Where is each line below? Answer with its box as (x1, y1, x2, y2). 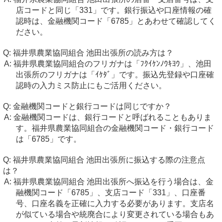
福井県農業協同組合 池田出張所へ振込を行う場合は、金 (13, 177, 214, 186)
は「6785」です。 (15, 135, 81, 143)
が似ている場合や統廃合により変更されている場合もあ (15, 210, 214, 219)
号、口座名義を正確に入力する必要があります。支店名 (15, 199, 214, 208)
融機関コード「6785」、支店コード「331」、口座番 (15, 188, 206, 197)
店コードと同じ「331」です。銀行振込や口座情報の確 (15, 6, 212, 14)
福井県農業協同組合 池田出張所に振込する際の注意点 (13, 156, 205, 164)
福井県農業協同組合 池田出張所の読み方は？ (13, 49, 173, 57)
